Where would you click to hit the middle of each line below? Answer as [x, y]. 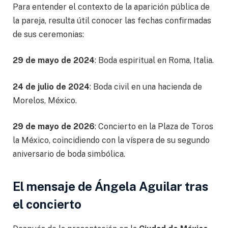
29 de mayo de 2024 [54, 61]
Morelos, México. [45, 100]
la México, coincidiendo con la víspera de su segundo [111, 140]
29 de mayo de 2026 [54, 127]
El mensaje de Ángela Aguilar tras [110, 186]
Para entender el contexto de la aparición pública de [111, 7]
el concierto [47, 204]
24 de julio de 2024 [51, 87]
